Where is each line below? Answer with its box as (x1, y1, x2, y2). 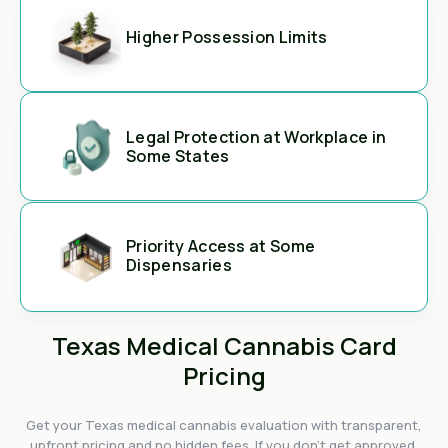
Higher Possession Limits (126, 25, 328, 48)
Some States (126, 144, 230, 167)
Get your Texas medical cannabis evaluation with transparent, (26, 416, 422, 435)
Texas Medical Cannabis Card (51, 329, 397, 363)
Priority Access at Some (126, 235, 316, 258)
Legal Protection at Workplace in (126, 125, 387, 148)
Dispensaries (126, 254, 232, 277)
